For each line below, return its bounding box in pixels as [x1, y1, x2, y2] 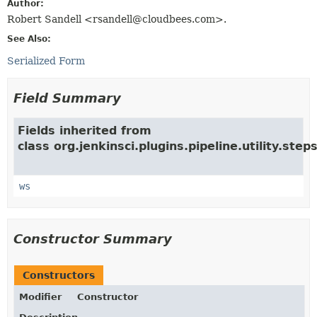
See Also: [7, 33, 51, 44]
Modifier [19, 291, 62, 302]
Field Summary [13, 90, 121, 105]
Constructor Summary [13, 231, 172, 246]
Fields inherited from [18, 123, 151, 137]
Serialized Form [7, 54, 85, 67]
